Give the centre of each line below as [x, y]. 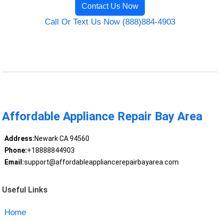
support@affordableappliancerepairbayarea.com [101, 162]
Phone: [15, 151]
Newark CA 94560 [62, 139]
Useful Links [25, 190]
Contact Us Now [110, 6]
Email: [14, 162]
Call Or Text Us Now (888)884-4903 [110, 22]
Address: [19, 139]
